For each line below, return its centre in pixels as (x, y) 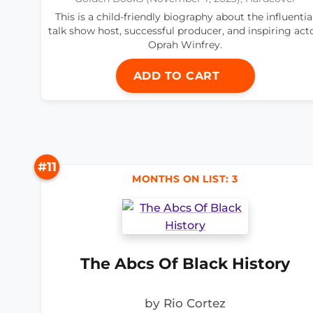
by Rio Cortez (185, 303)
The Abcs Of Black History (185, 264)
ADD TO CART (178, 76)
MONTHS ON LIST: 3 (185, 179)
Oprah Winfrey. (185, 45)
